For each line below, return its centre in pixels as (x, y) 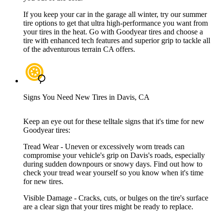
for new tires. (43, 182)
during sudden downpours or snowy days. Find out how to (113, 164)
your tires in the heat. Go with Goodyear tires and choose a (113, 32)
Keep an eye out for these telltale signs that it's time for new (114, 122)
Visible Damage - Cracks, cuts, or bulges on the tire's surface (116, 198)
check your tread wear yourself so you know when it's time (113, 173)
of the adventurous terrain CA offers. (79, 49)
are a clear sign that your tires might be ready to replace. (108, 207)
